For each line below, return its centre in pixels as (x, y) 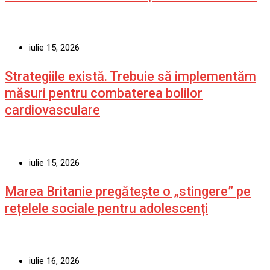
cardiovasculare (52, 110)
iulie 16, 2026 (54, 261)
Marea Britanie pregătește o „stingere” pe (128, 191)
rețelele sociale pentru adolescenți (106, 208)
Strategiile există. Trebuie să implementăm (130, 76)
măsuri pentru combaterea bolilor (104, 93)
